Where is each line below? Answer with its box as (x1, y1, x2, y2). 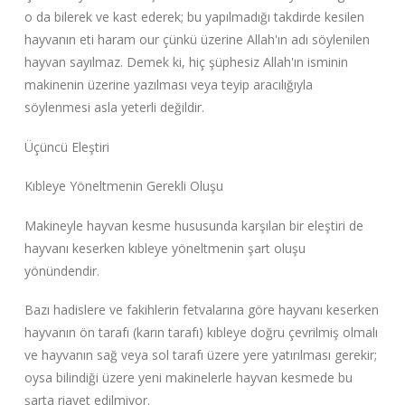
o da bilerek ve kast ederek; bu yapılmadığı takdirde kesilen (24, 8, 364, 26)
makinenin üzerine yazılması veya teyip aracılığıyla (24, 76, 313, 94)
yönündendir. (24, 261, 99, 279)
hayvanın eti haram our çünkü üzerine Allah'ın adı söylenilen (24, 31, 370, 49)
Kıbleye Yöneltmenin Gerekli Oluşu (24, 177, 223, 195)
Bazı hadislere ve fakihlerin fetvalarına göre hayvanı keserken (24, 301, 379, 319)
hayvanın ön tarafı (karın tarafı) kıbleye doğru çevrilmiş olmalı (24, 324, 378, 342)
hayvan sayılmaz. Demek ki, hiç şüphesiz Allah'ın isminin (24, 53, 348, 71)
